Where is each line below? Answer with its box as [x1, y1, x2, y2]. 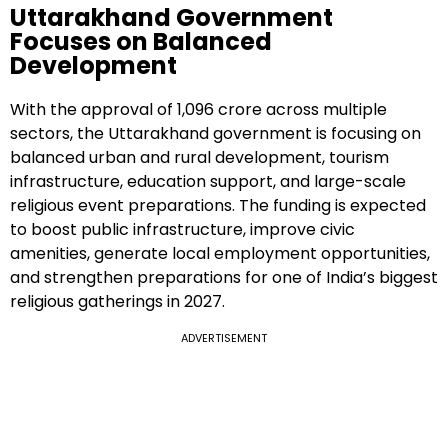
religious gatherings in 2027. [10, 290, 225, 314]
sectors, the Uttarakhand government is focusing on [10, 122, 421, 146]
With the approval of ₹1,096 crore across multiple [10, 98, 387, 122]
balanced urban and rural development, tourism [10, 146, 389, 170]
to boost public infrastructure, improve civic [10, 218, 355, 242]
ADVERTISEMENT [181, 330, 267, 347]
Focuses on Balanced [10, 25, 272, 59]
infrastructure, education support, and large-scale [10, 170, 406, 194]
